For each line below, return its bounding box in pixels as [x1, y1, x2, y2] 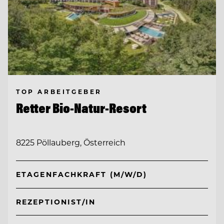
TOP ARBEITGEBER [16, 87, 102, 96]
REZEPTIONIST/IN [16, 196, 96, 206]
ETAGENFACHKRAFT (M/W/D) [16, 169, 147, 179]
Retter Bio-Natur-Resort [16, 99, 146, 117]
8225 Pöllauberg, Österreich [16, 136, 125, 147]
